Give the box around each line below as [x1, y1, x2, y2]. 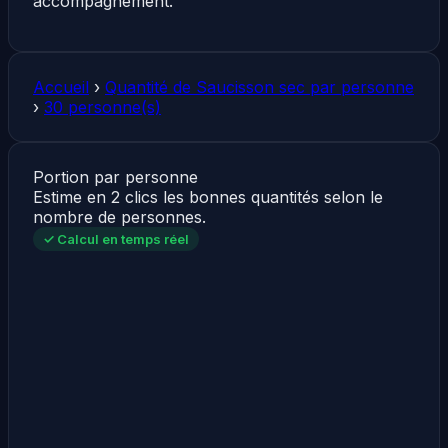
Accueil [33, 76, 89, 97]
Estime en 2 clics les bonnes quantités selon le [33, 186, 383, 207]
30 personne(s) [44, 96, 161, 117]
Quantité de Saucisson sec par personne [105, 76, 414, 97]
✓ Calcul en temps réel [43, 230, 189, 247]
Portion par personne [33, 166, 198, 187]
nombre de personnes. [33, 206, 206, 227]
